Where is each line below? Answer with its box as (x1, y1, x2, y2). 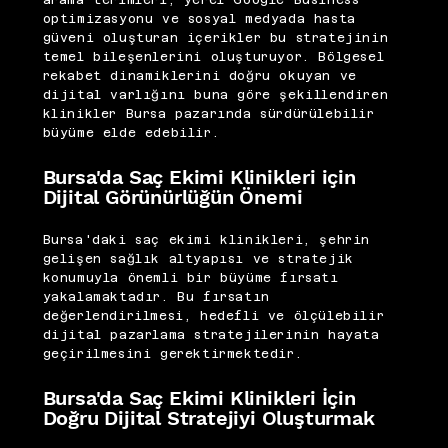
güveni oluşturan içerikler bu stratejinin (42, 31, 389, 46)
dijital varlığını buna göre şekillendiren (42, 88, 389, 103)
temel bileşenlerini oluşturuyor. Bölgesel (42, 50, 385, 65)
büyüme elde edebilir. (42, 126, 220, 141)
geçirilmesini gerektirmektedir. (42, 347, 303, 361)
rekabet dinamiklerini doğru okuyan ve (42, 69, 357, 84)
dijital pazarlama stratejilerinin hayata (42, 328, 380, 342)
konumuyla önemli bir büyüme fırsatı (42, 271, 339, 285)
